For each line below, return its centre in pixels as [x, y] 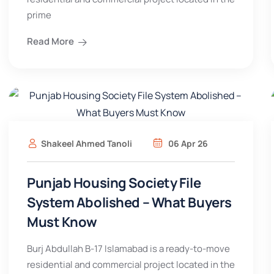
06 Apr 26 [187, 143]
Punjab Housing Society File [114, 183]
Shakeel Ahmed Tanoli [87, 143]
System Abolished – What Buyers [129, 202]
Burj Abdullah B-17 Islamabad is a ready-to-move [128, 249]
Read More [50, 41]
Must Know [62, 222]
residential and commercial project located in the [131, 265]
